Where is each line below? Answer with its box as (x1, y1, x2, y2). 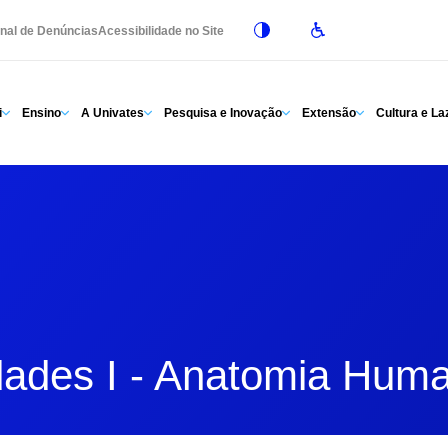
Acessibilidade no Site (98, 24, 224, 38)
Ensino (22, 106, 61, 120)
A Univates (81, 106, 144, 120)
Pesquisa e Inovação (164, 106, 282, 120)
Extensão (302, 106, 356, 120)
